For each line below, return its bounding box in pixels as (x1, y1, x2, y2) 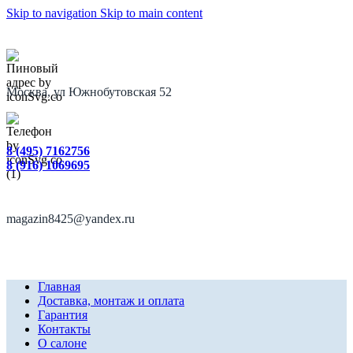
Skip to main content (100, 6, 203, 20)
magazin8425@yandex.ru (6, 212, 135, 225)
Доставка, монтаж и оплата (38, 294, 184, 307)
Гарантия (38, 308, 87, 321)
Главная (38, 280, 80, 293)
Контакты (38, 322, 91, 336)
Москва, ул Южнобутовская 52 (6, 85, 172, 98)
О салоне (38, 336, 87, 350)
